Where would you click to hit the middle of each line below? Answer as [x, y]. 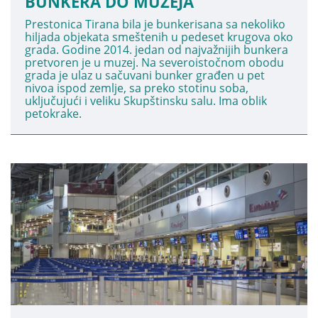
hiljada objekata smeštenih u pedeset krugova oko [159, 37]
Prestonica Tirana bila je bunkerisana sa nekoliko [155, 24]
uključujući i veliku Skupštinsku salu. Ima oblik [146, 101]
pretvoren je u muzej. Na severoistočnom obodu [154, 62]
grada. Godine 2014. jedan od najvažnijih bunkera [157, 50]
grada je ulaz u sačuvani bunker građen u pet [145, 75]
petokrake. [53, 114]
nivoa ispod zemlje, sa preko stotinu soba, [137, 88]
